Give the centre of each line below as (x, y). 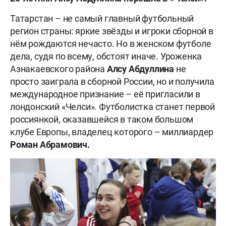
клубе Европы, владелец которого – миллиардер (112, 132)
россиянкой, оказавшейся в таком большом (102, 120)
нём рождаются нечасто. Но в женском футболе (111, 44)
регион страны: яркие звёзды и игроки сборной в (112, 31)
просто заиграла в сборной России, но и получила (112, 82)
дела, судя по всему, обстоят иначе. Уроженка (106, 56)
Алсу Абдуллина (140, 69)
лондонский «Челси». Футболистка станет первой (112, 107)
